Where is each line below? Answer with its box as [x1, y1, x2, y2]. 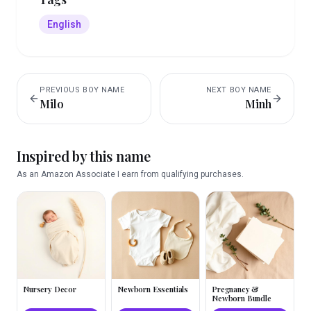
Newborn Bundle [212, 293, 271, 303]
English [47, 19, 81, 30]
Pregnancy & [212, 284, 260, 294]
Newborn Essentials [117, 284, 189, 294]
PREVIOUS [40, 85, 83, 94]
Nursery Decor [23, 284, 76, 294]
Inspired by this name [17, 146, 151, 165]
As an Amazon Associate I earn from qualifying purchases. [17, 169, 244, 179]
